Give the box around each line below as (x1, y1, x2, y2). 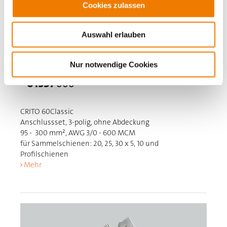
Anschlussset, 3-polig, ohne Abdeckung (20, 117, 150, 127)
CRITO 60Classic (20, 106, 74, 117)
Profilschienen (20, 149, 69, 159)
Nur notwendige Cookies (69, 60, 158, 69)
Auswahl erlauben (82, 30, 145, 39)
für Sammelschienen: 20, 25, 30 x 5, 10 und (20, 138, 159, 148)
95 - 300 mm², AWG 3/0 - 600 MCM (20, 128, 136, 138)
